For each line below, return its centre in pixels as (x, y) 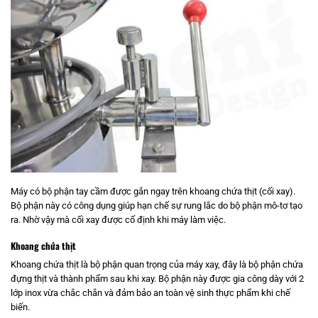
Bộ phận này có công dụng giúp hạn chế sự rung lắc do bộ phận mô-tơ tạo (157, 205)
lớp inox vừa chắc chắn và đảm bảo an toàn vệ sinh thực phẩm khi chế (150, 293)
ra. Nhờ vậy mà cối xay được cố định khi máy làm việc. (118, 219)
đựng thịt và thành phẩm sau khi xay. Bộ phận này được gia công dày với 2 (157, 279)
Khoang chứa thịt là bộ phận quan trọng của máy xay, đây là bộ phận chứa (157, 265)
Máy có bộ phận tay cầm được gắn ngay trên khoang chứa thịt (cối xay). (153, 191)
